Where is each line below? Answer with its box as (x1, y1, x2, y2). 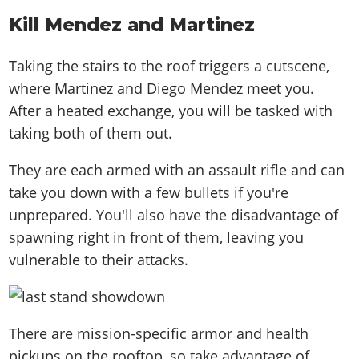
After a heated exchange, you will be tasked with (9, 100, 333, 120)
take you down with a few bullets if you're (9, 182, 289, 202)
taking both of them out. (9, 123, 173, 143)
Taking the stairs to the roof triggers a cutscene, (9, 55, 330, 75)
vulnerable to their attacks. (9, 249, 193, 269)
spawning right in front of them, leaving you (9, 227, 305, 247)
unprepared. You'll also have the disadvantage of (9, 204, 339, 224)
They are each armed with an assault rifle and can (9, 159, 345, 179)
